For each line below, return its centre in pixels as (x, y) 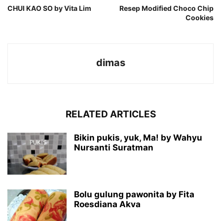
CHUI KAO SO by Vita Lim (49, 8)
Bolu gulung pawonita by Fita (134, 195)
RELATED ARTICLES (110, 114)
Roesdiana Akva (107, 204)
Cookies (200, 18)
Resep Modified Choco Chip (166, 8)
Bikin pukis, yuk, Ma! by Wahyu (138, 138)
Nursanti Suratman (114, 148)
